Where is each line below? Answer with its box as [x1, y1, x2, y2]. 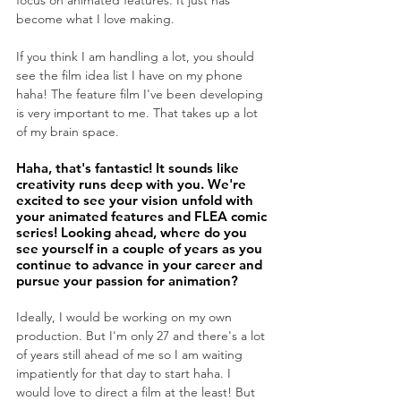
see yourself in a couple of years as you [16, 240, 266, 258]
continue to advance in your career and [16, 256, 266, 274]
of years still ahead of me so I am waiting [16, 346, 246, 363]
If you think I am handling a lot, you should [16, 48, 258, 65]
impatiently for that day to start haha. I [16, 365, 235, 382]
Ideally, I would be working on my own [16, 309, 235, 326]
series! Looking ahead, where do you [16, 224, 251, 242]
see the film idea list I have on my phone [16, 67, 246, 84]
